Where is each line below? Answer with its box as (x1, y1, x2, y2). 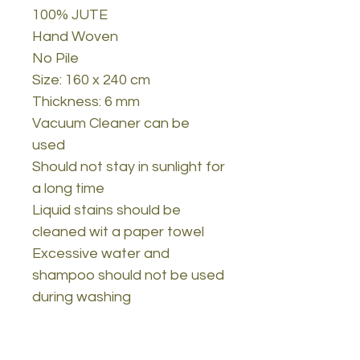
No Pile (32, 50, 79, 66)
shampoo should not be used (32, 267, 224, 283)
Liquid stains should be (32, 202, 181, 218)
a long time (32, 180, 104, 196)
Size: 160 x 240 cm (32, 72, 150, 88)
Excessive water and (32, 245, 170, 261)
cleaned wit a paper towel (32, 223, 204, 239)
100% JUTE (32, 6, 108, 22)
